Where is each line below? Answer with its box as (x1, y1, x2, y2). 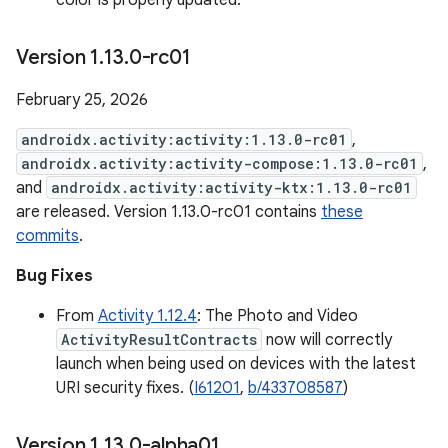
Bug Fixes (16, 266, 93, 286)
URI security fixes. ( (56, 378, 194, 398)
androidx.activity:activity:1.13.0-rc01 (21, 130, 347, 149)
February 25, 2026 (16, 90, 148, 110)
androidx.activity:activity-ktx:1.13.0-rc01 (51, 178, 412, 197)
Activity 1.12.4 (98, 306, 197, 326)
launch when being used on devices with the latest (56, 354, 416, 374)
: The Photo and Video (197, 306, 358, 326)
